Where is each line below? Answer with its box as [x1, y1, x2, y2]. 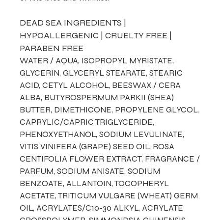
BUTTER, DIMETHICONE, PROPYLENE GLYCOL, [20, 105, 199, 115]
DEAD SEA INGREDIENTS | [20, 17, 127, 28]
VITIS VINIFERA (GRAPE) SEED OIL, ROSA [20, 141, 175, 152]
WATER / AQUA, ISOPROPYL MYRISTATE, [20, 55, 174, 66]
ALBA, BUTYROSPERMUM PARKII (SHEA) [20, 92, 174, 103]
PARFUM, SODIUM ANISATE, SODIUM [20, 166, 161, 176]
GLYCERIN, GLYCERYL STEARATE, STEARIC [20, 68, 183, 78]
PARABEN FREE [20, 43, 84, 54]
